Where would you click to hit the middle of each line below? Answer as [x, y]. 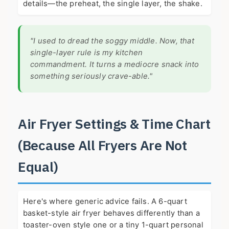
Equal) [38, 167]
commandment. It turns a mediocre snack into [115, 65]
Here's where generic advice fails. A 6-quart [105, 202]
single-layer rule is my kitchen [87, 53]
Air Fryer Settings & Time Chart [114, 124]
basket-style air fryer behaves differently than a [111, 213]
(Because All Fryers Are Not [102, 145]
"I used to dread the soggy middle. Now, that [112, 41]
